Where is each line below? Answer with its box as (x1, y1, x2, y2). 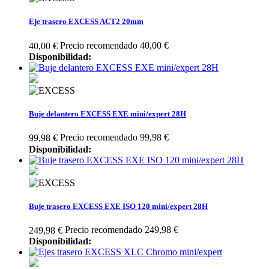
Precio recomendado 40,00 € (60, 40, 169, 50)
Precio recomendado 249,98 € (65, 224, 178, 235)
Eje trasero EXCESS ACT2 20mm (29, 17, 144, 26)
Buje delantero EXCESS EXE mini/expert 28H (29, 109, 186, 119)
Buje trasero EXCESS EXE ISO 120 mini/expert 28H (29, 201, 208, 211)
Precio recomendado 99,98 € (60, 132, 169, 143)
